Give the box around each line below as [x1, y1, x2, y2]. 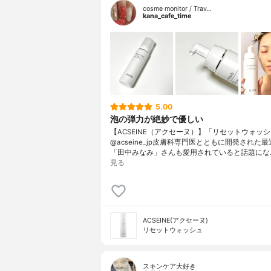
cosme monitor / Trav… [143, 4, 212, 13]
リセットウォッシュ [143, 226, 203, 235]
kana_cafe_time [143, 11, 191, 20]
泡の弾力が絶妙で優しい [110, 113, 203, 124]
